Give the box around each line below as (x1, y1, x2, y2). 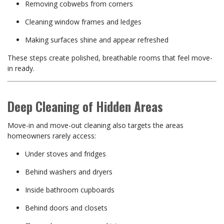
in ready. (7, 63, 34, 73)
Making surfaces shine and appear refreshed (25, 35, 168, 44)
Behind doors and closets (25, 203, 107, 212)
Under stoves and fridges (25, 149, 106, 158)
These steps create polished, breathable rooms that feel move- (7, 53, 212, 62)
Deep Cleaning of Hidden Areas (7, 97, 163, 115)
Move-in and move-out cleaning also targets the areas (7, 120, 183, 130)
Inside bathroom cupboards (25, 185, 114, 194)
